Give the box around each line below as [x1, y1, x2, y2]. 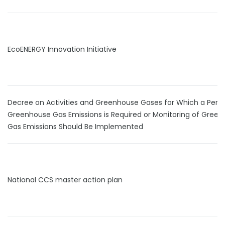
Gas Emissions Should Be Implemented [8, 122, 143, 132]
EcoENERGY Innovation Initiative [8, 44, 117, 54]
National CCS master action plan [8, 175, 123, 185]
